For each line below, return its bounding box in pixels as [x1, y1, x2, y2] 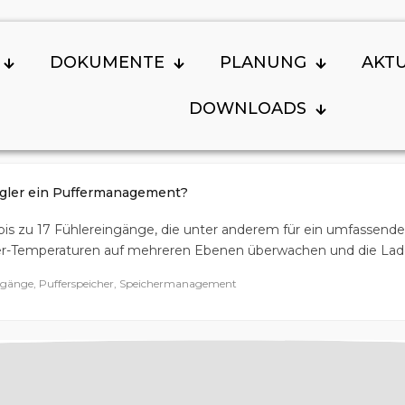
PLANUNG [220, 52, 306, 72]
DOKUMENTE [50, 52, 165, 72]
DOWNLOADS [188, 99, 306, 118]
